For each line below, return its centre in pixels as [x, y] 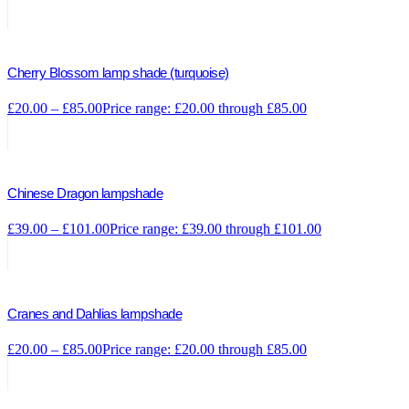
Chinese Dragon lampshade [85, 193]
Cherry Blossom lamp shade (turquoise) [118, 72]
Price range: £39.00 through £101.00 [215, 228]
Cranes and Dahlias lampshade [94, 313]
